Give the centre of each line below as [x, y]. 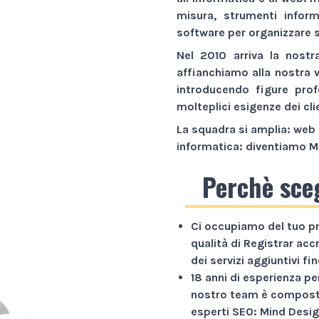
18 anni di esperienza [246, 277]
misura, [200, 15]
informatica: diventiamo [243, 146]
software [201, 32]
